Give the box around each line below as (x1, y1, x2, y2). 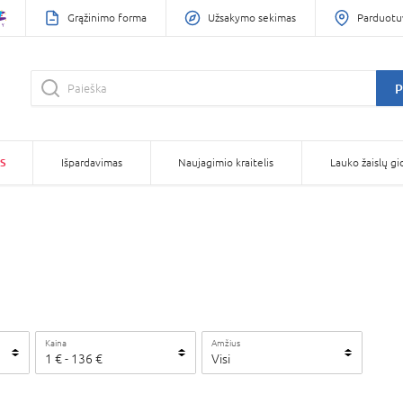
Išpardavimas (60, 157, 122, 169)
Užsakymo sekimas (208, 11, 296, 24)
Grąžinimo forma (67, 11, 147, 24)
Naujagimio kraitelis (178, 157, 274, 169)
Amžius (211, 337, 240, 349)
